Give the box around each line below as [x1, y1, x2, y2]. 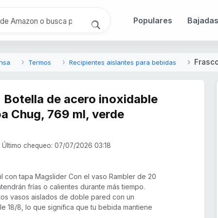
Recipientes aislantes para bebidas [69, 58, 176, 67]
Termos [28, 58, 51, 67]
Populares [133, 15, 172, 25]
